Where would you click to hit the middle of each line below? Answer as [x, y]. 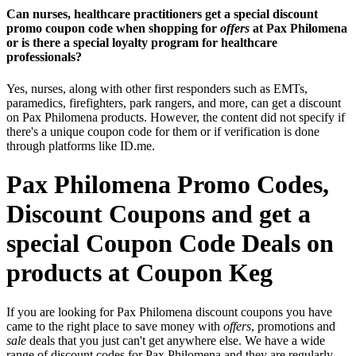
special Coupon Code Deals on [170, 244]
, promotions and [293, 326]
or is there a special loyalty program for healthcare [142, 43]
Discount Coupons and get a [159, 214]
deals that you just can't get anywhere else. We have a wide [176, 340]
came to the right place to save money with [115, 326]
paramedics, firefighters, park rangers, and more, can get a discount [174, 103]
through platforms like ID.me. [81, 145]
